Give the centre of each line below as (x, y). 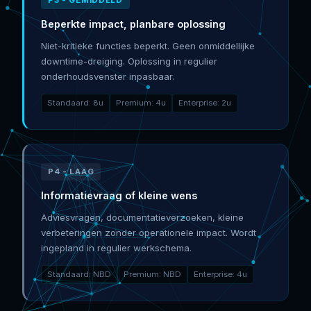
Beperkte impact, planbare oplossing (133, 24)
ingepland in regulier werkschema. (116, 247)
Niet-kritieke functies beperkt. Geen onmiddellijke (148, 45)
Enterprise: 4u (220, 274)
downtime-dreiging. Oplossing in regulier (129, 61)
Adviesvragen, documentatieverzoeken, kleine (142, 217)
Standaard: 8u (75, 102)
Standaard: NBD (79, 274)
